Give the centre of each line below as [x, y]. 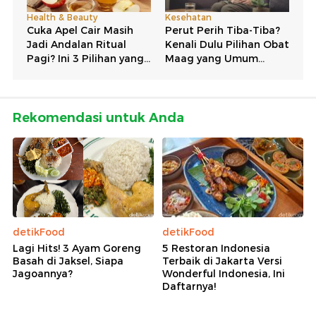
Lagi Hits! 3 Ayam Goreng [77, 248]
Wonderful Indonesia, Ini [224, 273]
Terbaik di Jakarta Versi [222, 261]
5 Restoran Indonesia [216, 248]
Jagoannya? [43, 273]
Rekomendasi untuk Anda [98, 118]
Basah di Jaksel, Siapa [68, 261]
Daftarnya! [189, 286]
